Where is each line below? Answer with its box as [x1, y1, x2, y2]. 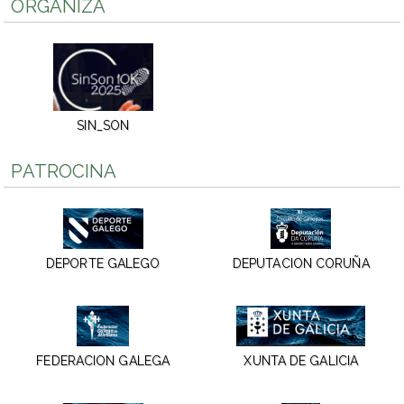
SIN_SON [77, 118, 130, 133]
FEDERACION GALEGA [36, 353, 170, 369]
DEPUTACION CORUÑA [232, 256, 370, 271]
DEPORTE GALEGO [46, 256, 161, 271]
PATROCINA [11, 161, 117, 183]
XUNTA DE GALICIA [243, 353, 359, 369]
